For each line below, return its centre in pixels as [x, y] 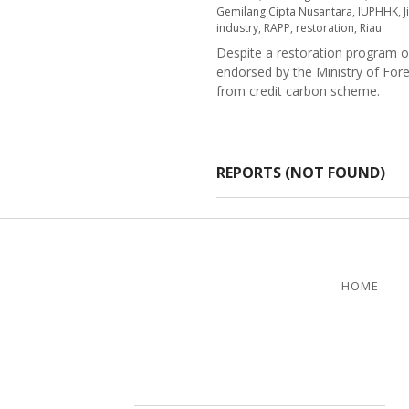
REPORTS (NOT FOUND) [301, 173]
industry [237, 28]
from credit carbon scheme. [298, 91]
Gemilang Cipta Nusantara [284, 11]
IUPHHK [378, 11]
